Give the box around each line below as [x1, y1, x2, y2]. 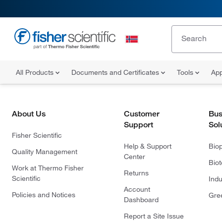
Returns [124, 168, 149, 177]
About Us [12, 109, 46, 118]
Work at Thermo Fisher [12, 164, 84, 172]
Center [124, 152, 145, 161]
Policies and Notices [12, 190, 75, 199]
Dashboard [124, 195, 159, 204]
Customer [124, 109, 160, 118]
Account [124, 185, 150, 194]
